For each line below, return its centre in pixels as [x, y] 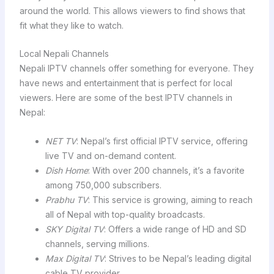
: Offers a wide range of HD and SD [175, 229]
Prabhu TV [66, 199]
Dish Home [66, 170]
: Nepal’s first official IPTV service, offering [162, 141]
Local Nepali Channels [64, 54]
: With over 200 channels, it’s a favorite [166, 170]
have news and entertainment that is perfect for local [126, 83]
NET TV [61, 141]
